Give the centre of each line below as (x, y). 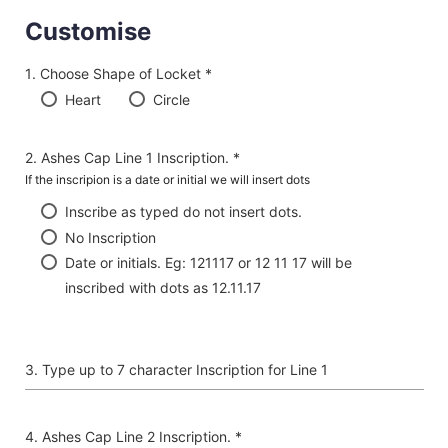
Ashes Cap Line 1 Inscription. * (140, 157)
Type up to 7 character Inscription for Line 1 (184, 370)
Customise (87, 31)
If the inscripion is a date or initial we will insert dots (167, 179)
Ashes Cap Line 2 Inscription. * (141, 437)
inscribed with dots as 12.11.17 (162, 288)
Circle (171, 99)
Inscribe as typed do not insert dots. (183, 211)
